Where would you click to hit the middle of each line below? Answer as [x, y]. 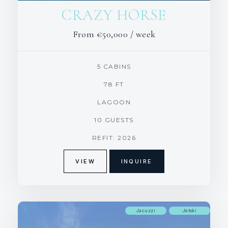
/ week [143, 34]
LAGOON [114, 102]
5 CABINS [114, 66]
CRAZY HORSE [114, 15]
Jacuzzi [146, 210]
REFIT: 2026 [114, 137]
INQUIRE [137, 161]
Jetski [190, 210]
